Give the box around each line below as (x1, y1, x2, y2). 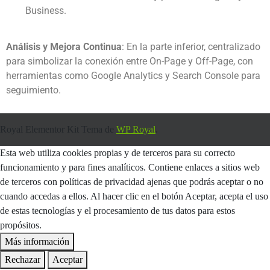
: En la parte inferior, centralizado (122, 41, 260, 53)
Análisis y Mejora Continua (6, 41, 122, 53)
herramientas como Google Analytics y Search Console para (6, 70, 260, 82)
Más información (5, 236, 69, 247)
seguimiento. (6, 84, 61, 96)
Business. (25, 5, 66, 17)
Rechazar (5, 254, 40, 265)
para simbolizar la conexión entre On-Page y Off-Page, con (6, 55, 253, 67)
